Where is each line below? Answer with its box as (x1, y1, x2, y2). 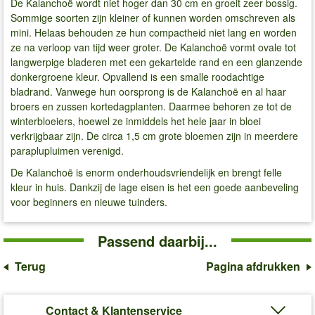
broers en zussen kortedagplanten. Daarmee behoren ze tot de (11, 98, 292, 113)
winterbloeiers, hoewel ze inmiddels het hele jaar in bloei (11, 113, 261, 128)
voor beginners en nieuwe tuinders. (11, 195, 167, 210)
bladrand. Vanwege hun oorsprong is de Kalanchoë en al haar (11, 84, 286, 98)
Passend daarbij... (98, 230, 217, 251)
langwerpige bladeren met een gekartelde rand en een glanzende (11, 54, 302, 69)
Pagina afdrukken (206, 257, 300, 274)
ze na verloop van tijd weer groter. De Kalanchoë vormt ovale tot (11, 39, 296, 54)
